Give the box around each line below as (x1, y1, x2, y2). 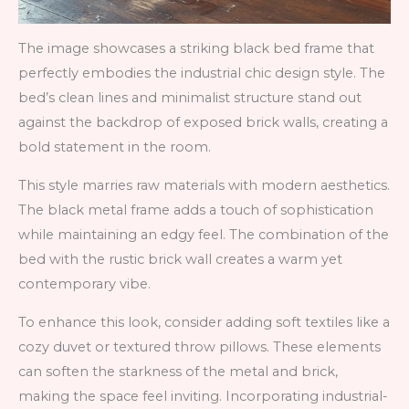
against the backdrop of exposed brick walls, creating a (18, 114, 388, 131)
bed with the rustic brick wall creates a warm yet (18, 251, 342, 268)
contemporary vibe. (18, 276, 151, 293)
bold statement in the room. (18, 139, 211, 156)
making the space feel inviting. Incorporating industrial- (18, 387, 388, 404)
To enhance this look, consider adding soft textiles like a (18, 313, 390, 330)
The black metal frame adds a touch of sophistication (18, 202, 373, 219)
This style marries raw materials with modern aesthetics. (18, 177, 390, 194)
